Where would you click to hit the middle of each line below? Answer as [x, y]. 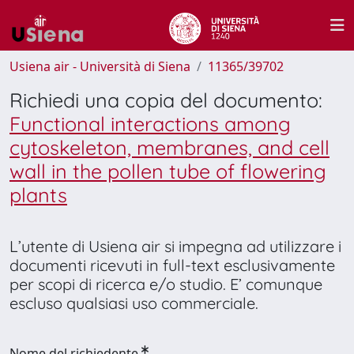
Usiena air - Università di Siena [100, 66]
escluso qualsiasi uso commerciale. [134, 303]
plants [38, 195]
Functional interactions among [150, 124]
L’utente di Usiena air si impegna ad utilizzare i [175, 246]
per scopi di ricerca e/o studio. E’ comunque [166, 284]
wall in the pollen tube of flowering [168, 171]
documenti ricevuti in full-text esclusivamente [172, 265]
